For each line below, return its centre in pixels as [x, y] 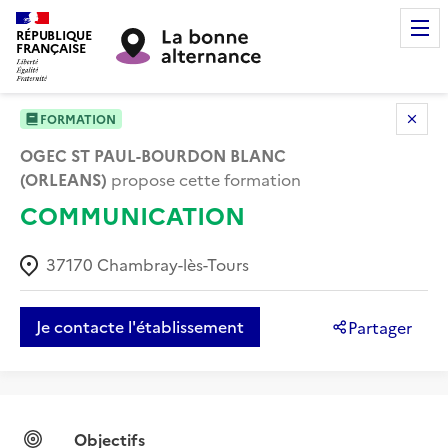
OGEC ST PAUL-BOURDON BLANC [153, 154]
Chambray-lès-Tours [173, 264]
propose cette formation [204, 178]
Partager [380, 326]
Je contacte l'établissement [140, 326]
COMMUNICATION [132, 214]
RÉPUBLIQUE [54, 34]
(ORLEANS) [63, 178]
